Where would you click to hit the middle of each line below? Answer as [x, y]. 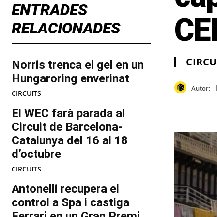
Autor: [201, 88]
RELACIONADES [66, 28]
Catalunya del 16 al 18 [70, 141]
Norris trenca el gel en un [78, 65]
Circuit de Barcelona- [67, 127]
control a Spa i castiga [70, 203]
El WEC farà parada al [68, 114]
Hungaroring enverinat [70, 79]
